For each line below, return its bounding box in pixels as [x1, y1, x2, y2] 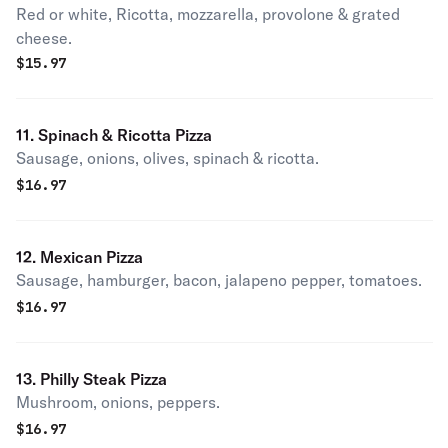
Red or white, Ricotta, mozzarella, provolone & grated [16, 4, 400, 24]
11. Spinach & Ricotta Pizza [16, 125, 212, 145]
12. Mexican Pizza [106, 247, 143, 267]
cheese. [16, 28, 72, 48]
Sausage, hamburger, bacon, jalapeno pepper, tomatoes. [16, 270, 422, 290]
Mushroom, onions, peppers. [16, 392, 220, 412]
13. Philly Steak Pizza [16, 369, 167, 389]
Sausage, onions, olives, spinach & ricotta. [16, 148, 319, 168]
